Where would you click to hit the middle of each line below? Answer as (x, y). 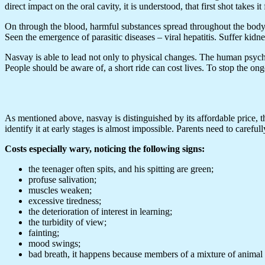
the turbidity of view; (67, 222)
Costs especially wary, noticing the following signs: (105, 148)
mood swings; (54, 243)
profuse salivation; (62, 179)
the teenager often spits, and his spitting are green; (121, 169)
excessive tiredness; (65, 201)
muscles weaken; (60, 190)
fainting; (44, 232)
